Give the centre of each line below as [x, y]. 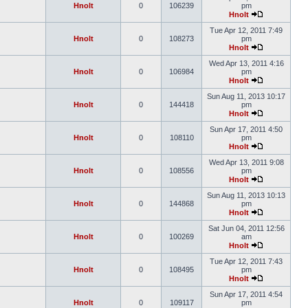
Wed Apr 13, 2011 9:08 [246, 162]
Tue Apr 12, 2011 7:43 [246, 261]
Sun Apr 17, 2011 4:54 [246, 294]
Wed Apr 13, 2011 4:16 [246, 63]
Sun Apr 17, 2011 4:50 [246, 129]
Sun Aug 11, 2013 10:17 [246, 96]
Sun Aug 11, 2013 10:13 [246, 195]
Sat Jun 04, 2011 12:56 [246, 228]
